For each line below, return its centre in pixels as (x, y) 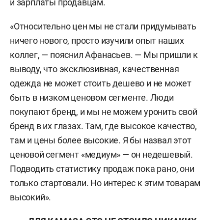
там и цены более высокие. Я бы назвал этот (101, 140)
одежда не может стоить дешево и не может (101, 83)
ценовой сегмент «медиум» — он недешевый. (101, 154)
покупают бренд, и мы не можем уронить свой (104, 112)
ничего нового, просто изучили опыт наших (97, 41)
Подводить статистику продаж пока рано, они (102, 169)
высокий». (31, 197)
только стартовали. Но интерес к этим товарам (105, 183)
